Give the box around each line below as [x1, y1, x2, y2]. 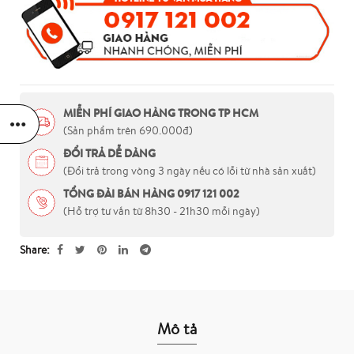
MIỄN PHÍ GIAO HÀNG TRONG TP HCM [63, 105, 258, 122]
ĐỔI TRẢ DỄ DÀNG [63, 145, 156, 162]
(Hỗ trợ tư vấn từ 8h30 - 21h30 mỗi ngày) [63, 204, 260, 219]
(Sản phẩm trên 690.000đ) [63, 123, 193, 138]
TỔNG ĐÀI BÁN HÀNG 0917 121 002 [63, 186, 239, 202]
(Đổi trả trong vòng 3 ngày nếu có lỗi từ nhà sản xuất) [63, 164, 316, 179]
